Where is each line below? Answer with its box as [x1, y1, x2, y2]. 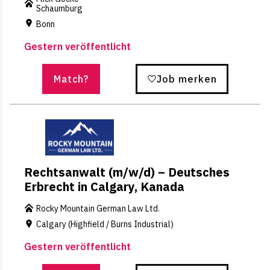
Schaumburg [36, 2, 83, 14]
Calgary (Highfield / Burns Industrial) [36, 218, 174, 230]
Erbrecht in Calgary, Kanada [24, 178, 184, 195]
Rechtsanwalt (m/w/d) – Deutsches [24, 163, 230, 180]
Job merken [156, 72, 217, 85]
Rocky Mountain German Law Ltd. [36, 202, 160, 214]
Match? [53, 72, 89, 85]
